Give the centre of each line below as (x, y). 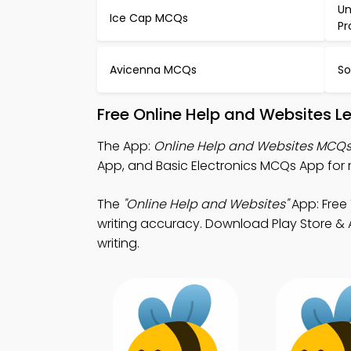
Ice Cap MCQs (149, 18)
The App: (125, 146)
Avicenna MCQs (153, 69)
